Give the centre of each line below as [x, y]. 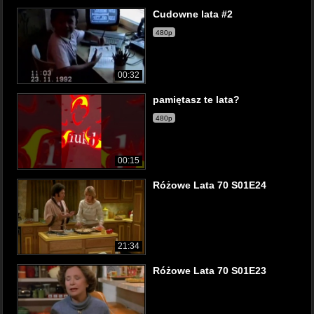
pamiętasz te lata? [196, 100]
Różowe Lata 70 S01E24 [210, 185]
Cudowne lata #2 [193, 14]
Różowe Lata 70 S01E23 [210, 271]
